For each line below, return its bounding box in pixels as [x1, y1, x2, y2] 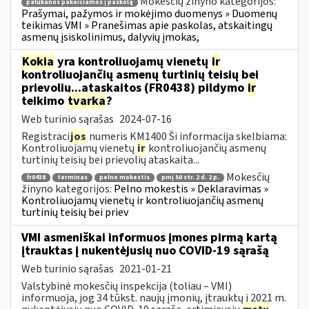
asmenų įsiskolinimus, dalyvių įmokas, [21, 29, 199, 45]
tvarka [68, 92, 106, 110]
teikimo [21, 92, 67, 110]
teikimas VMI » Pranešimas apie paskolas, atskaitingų [21, 17, 272, 33]
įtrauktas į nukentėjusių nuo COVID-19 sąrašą [21, 241, 269, 259]
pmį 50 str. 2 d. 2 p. [161, 173, 219, 183]
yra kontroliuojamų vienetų [54, 52, 211, 70]
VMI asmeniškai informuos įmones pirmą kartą [21, 228, 277, 246]
